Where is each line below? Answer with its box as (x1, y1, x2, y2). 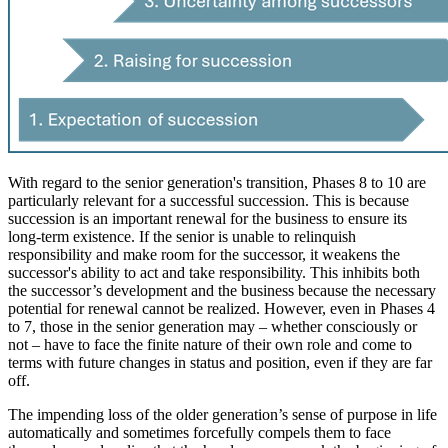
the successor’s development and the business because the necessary (8, 282, 436, 300)
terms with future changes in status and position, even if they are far (8, 354, 432, 372)
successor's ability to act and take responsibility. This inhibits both (8, 264, 420, 282)
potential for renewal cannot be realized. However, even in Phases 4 (8, 300, 435, 318)
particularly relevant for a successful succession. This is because (8, 192, 409, 210)
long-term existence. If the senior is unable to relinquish (8, 228, 356, 246)
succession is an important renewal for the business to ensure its (8, 210, 407, 228)
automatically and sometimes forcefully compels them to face (8, 424, 391, 442)
